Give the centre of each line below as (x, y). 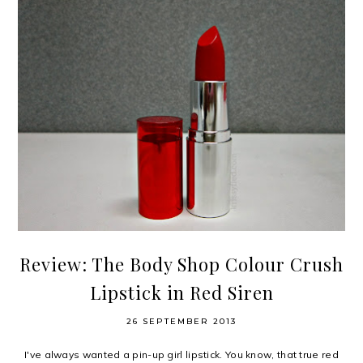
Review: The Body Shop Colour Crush (181, 265)
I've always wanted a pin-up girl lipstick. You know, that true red (181, 355)
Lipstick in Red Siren (181, 293)
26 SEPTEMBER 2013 (181, 322)
